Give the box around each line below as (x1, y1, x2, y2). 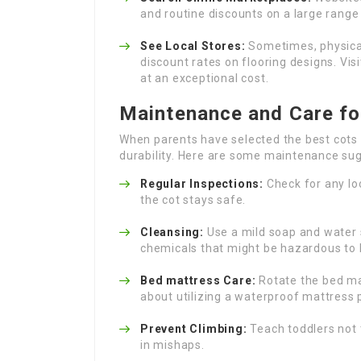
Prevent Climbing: (140, 322, 247, 335)
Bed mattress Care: (140, 274, 256, 287)
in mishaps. (140, 338, 205, 351)
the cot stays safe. (140, 193, 247, 206)
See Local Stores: (140, 39, 246, 52)
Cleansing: (140, 226, 204, 239)
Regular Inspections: (140, 177, 263, 190)
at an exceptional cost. (140, 72, 269, 85)
